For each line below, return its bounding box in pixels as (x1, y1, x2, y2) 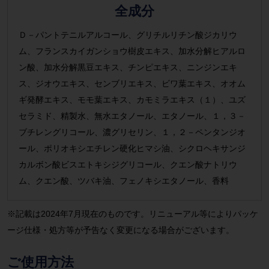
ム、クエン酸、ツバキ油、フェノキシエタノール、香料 (18, 176, 229, 186)
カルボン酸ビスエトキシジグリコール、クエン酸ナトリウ (18, 160, 237, 170)
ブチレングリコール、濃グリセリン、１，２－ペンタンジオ (18, 127, 246, 138)
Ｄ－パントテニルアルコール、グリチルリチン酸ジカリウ (18, 30, 237, 40)
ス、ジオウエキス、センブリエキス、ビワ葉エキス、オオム (18, 79, 246, 89)
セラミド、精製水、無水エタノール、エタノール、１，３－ (18, 111, 246, 121)
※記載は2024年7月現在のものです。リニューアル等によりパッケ (7, 209, 258, 219)
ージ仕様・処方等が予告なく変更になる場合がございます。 (7, 225, 234, 235)
